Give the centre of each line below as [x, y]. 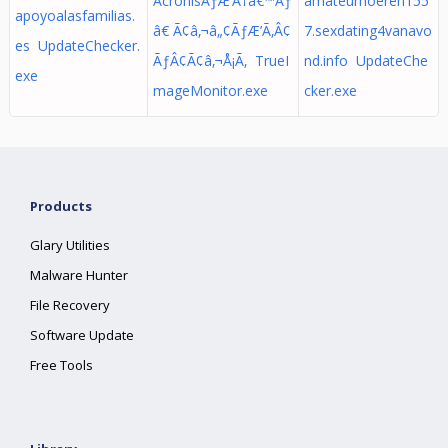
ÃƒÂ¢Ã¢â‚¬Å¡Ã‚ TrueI [220, 60]
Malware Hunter [79, 275]
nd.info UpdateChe [365, 60]
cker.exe [330, 90]
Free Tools [62, 365]
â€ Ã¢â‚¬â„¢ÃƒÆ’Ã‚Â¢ [221, 30]
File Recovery [70, 305]
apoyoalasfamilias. [74, 15]
